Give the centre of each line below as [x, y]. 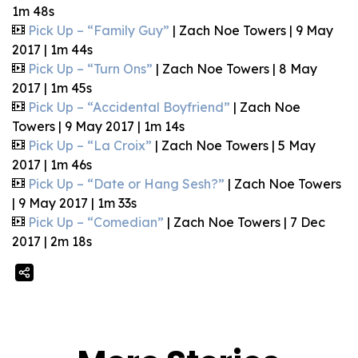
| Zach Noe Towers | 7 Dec [245, 222]
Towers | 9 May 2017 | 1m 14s [98, 126]
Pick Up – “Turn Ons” [90, 69]
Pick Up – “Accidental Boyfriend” [129, 107]
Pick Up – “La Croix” [90, 145]
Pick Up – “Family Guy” [99, 30]
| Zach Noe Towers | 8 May [235, 69]
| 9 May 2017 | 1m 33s [74, 203]
